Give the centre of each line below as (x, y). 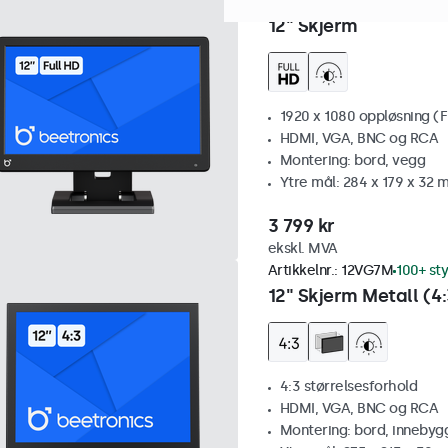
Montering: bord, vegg (352, 160)
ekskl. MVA (302, 248)
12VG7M (367, 270)
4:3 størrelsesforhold (348, 386)
